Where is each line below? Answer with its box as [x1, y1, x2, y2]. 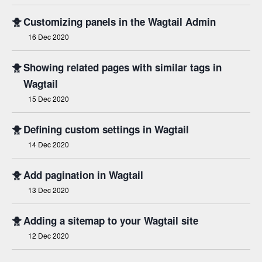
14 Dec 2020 [28, 139, 69, 149]
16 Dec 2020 [28, 32, 69, 42]
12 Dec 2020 [28, 230, 69, 240]
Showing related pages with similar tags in [23, 60, 222, 74]
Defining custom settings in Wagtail [23, 122, 189, 136]
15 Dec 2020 [28, 94, 69, 104]
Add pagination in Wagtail [23, 168, 143, 182]
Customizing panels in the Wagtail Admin [23, 15, 216, 29]
